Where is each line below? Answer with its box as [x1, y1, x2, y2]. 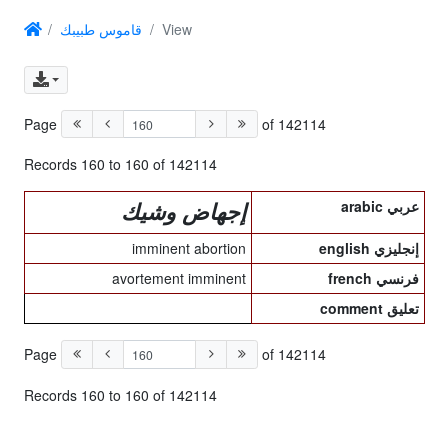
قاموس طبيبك [59, 19, 142, 39]
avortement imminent [111, 268, 246, 289]
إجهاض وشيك [120, 200, 246, 226]
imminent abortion [131, 238, 246, 259]
